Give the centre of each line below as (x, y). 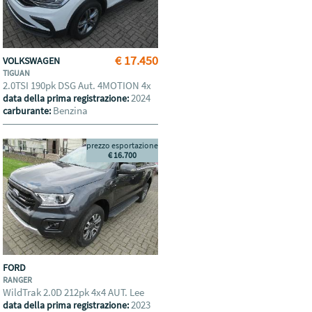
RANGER (18, 280)
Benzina (71, 110)
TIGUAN (17, 73)
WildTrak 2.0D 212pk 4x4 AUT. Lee (75, 292)
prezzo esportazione (123, 145)
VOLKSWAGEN (33, 61)
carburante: (28, 111)
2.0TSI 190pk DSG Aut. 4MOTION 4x (78, 85)
